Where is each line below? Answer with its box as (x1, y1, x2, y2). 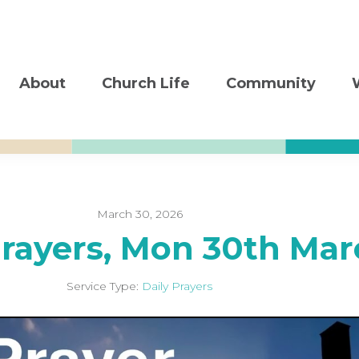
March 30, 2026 (96, 207, 183, 221)
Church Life (102, 75, 190, 92)
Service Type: (67, 279, 139, 293)
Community (226, 75, 316, 92)
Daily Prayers (142, 279, 212, 293)
